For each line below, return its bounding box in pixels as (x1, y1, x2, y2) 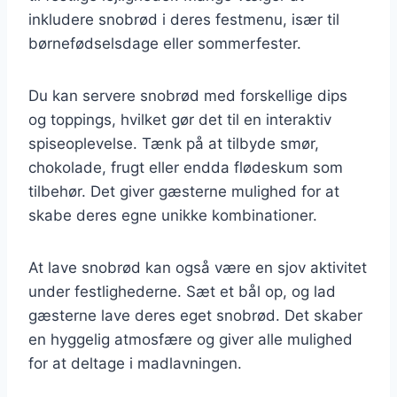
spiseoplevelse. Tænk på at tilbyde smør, (28, 134, 319, 152)
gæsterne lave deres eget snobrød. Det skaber (28, 306, 362, 324)
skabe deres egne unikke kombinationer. (28, 206, 317, 224)
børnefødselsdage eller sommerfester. (28, 34, 301, 52)
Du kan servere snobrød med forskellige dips (28, 86, 347, 105)
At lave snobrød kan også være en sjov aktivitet (28, 258, 367, 276)
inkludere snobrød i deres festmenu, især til (28, 10, 339, 28)
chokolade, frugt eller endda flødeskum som (28, 158, 343, 176)
